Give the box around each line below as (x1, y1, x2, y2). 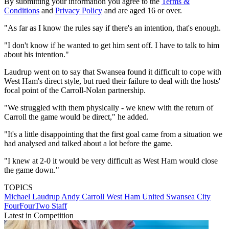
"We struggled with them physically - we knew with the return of (4, 103, 213, 112)
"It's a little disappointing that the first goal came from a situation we (4, 130, 222, 139)
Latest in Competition (4, 211, 74, 220)
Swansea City (166, 192, 211, 201)
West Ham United (106, 192, 166, 201)
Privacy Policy (55, 6, 102, 15)
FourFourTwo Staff (4, 201, 67, 211)
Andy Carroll (61, 192, 106, 201)
